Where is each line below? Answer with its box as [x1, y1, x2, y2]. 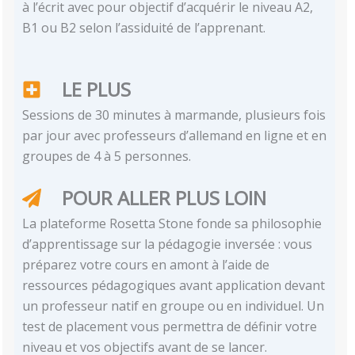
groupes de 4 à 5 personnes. [22, 147, 192, 166]
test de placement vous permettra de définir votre [22, 318, 318, 336]
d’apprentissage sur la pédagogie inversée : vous [22, 235, 313, 254]
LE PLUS [62, 76, 132, 103]
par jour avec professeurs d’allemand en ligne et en [22, 127, 327, 145]
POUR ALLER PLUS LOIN [62, 185, 267, 212]
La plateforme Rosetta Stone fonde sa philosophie [22, 215, 323, 233]
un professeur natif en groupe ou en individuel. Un [22, 297, 325, 315]
